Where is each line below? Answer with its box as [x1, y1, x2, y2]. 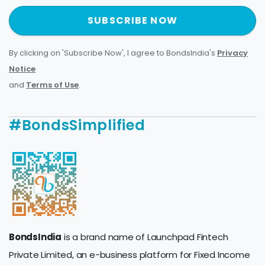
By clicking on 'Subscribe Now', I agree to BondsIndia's [9, 47, 215, 59]
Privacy [217, 47, 248, 59]
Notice [9, 63, 35, 75]
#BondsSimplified [9, 115, 146, 135]
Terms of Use [26, 79, 79, 91]
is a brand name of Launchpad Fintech [61, 231, 228, 244]
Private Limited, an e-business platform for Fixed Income [9, 248, 250, 261]
